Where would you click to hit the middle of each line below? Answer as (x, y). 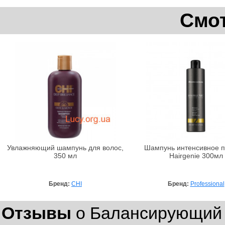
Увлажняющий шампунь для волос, (65, 148)
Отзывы (36, 213)
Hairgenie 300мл (196, 156)
